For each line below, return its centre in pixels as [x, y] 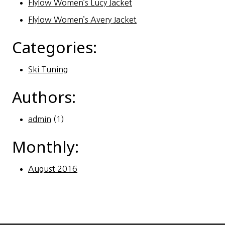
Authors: [44, 97]
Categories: [54, 47]
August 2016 [53, 168]
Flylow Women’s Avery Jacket [82, 19]
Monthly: [45, 146]
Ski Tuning [48, 69]
